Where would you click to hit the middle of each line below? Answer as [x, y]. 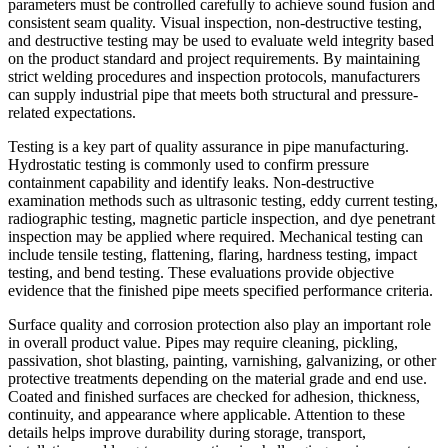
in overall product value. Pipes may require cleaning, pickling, [203, 342]
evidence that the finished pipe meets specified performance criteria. [220, 290]
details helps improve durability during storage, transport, [187, 432]
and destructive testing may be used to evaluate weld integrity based [221, 40]
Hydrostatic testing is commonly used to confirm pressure [188, 164]
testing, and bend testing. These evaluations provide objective [201, 272]
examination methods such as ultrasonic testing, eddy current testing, [223, 200]
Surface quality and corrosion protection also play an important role [219, 324]
